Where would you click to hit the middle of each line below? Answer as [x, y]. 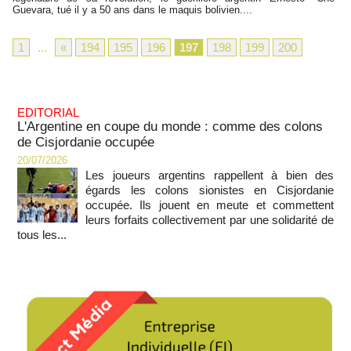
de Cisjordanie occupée [86, 142]
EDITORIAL [48, 112]
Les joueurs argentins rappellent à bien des [210, 175]
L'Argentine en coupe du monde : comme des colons [170, 127]
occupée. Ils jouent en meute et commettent [210, 205]
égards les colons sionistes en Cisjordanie [210, 190]
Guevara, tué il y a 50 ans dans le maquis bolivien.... [132, 10]
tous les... [42, 235]
